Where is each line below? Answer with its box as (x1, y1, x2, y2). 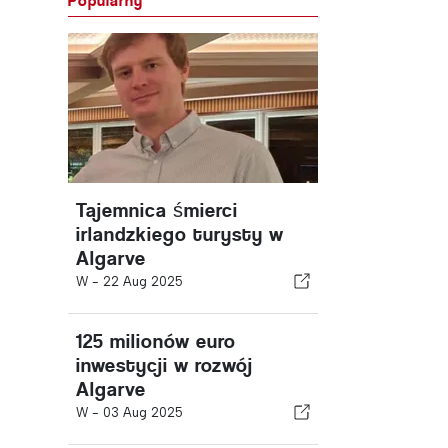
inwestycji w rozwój (76, 354, 253, 377)
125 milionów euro (76, 330, 236, 353)
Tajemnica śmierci (76, 199, 238, 222)
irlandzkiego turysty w (76, 223, 284, 246)
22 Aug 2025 (103, 274, 183, 289)
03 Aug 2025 (103, 405, 183, 420)
